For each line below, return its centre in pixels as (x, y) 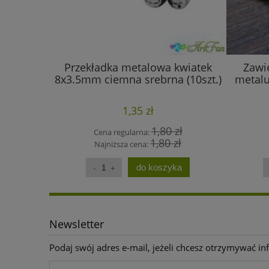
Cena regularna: (122, 132)
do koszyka (159, 167)
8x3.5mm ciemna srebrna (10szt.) (138, 80)
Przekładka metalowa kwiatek (138, 68)
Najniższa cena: (122, 144)
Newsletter (77, 224)
